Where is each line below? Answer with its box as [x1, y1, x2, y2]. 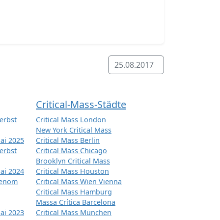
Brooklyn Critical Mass [36, 156, 110, 166]
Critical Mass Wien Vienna [36, 177, 122, 187]
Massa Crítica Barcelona [36, 197, 115, 207]
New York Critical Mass [36, 125, 111, 135]
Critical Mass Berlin [36, 136, 100, 145]
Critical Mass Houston [36, 166, 109, 176]
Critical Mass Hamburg [36, 187, 112, 197]
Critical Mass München [36, 208, 111, 218]
